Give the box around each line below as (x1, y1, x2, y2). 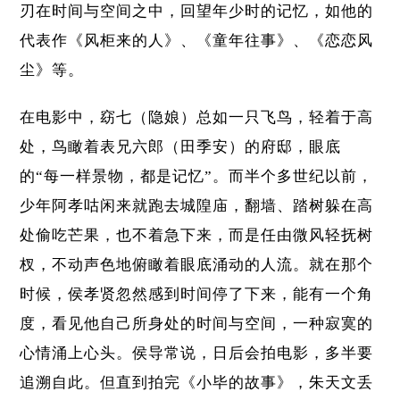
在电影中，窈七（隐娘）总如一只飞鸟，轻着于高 (20, 109, 374, 127)
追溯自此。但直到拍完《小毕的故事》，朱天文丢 (20, 374, 374, 392)
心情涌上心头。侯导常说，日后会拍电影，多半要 (20, 345, 374, 362)
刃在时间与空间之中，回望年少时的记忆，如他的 (20, 3, 374, 21)
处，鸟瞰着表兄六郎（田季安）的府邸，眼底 (20, 138, 342, 156)
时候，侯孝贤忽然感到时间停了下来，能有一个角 (20, 286, 374, 304)
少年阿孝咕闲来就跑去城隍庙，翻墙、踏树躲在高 (20, 197, 374, 215)
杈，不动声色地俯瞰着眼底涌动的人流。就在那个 (20, 256, 374, 274)
